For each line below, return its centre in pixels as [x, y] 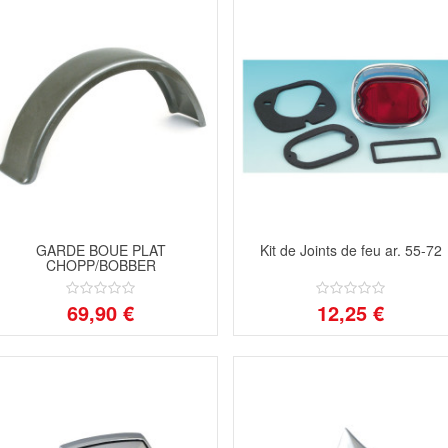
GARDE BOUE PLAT [100, 249]
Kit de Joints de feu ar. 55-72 [350, 249]
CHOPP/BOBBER [100, 264]
